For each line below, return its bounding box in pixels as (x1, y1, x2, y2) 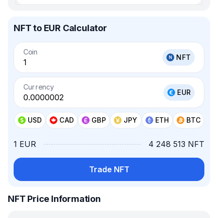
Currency (23, 82, 54, 91)
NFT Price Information (8, 194, 101, 204)
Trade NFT (89, 164, 129, 174)
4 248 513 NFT (148, 139, 204, 149)
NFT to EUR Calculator (14, 23, 107, 33)
